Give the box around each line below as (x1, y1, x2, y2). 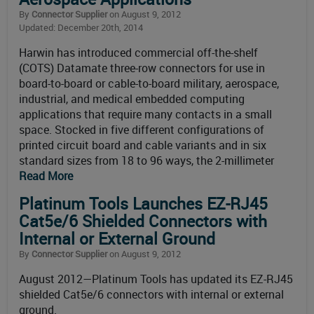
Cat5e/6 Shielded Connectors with (19, 210, 267, 233)
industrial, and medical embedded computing (19, 91, 245, 107)
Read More (19, 168, 73, 184)
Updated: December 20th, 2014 (19, 21, 143, 34)
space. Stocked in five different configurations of (19, 122, 264, 138)
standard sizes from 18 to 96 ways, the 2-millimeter (19, 153, 274, 169)
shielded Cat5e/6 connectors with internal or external (19, 287, 284, 303)
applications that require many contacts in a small (19, 107, 272, 123)
